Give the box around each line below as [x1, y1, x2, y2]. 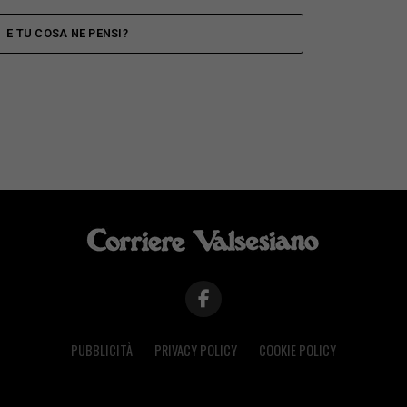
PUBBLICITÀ [71, 341, 133, 361]
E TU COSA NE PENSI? [6, 26, 128, 41]
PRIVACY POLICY [154, 341, 237, 361]
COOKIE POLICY [259, 341, 336, 361]
